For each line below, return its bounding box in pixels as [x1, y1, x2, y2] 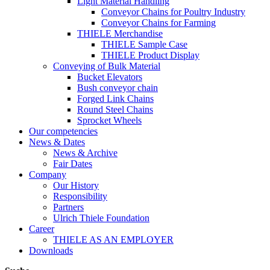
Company [29, 169, 66, 180]
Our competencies [29, 126, 98, 137]
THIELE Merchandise [77, 28, 163, 39]
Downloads [29, 245, 73, 256]
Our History [53, 180, 99, 191]
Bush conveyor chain [77, 83, 158, 93]
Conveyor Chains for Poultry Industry [101, 7, 245, 17]
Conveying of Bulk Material [53, 61, 160, 72]
